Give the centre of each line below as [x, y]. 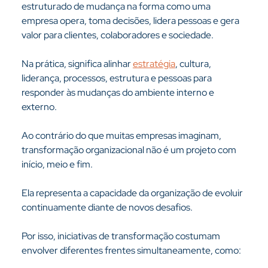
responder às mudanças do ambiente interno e [118, 92]
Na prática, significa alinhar [77, 64]
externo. [39, 107]
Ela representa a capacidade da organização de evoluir [133, 193]
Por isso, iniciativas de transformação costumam [121, 236]
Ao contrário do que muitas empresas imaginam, [122, 135]
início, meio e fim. [57, 164]
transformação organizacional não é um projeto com [130, 150]
